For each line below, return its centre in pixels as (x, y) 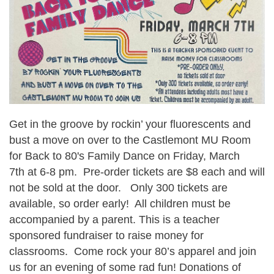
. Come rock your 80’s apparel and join (161, 251)
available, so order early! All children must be (120, 203)
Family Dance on (129, 156)
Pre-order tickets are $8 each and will (172, 172)
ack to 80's (58, 156)
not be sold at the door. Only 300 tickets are (118, 187)
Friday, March (206, 156)
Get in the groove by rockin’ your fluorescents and (130, 124)
